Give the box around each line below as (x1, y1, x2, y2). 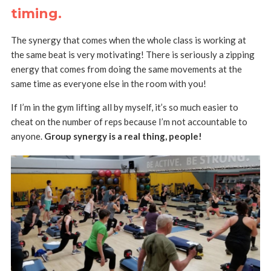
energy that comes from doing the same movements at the (10, 64, 242, 75)
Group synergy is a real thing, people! (44, 131, 202, 142)
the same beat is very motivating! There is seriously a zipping (10, 49, 255, 60)
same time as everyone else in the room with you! (10, 78, 206, 90)
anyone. (10, 131, 44, 142)
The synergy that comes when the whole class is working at (10, 34, 246, 46)
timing (10, 5, 58, 22)
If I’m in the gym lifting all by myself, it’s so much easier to (10, 102, 238, 113)
